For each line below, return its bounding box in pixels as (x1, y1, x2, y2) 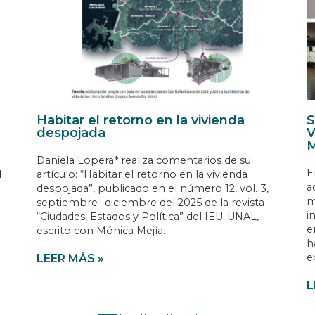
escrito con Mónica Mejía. (37, 224, 166, 238)
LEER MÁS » (37, 252, 105, 266)
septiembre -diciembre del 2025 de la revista (37, 196, 265, 210)
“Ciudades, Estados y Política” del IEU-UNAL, (37, 210, 259, 224)
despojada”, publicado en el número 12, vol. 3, (37, 182, 269, 195)
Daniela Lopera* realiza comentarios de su (37, 154, 252, 167)
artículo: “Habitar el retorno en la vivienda (37, 168, 248, 181)
